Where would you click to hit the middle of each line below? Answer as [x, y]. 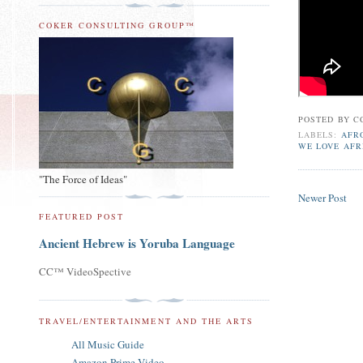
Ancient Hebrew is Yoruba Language [137, 243]
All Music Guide [108, 344]
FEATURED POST [82, 217]
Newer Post [323, 197]
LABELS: [320, 135]
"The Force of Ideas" [83, 179]
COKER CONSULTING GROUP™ [117, 26]
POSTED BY [326, 119]
